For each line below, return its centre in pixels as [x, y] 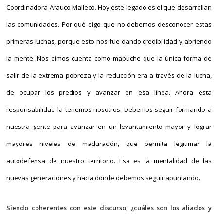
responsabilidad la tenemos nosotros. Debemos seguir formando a [109, 109]
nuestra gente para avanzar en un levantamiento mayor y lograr [109, 127]
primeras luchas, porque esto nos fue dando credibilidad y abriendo [109, 41]
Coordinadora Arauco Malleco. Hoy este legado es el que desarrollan [109, 7]
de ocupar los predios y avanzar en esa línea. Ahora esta [109, 92]
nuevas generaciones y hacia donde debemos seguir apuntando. [103, 178]
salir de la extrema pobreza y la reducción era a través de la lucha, [109, 75]
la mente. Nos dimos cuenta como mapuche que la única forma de [109, 58]
